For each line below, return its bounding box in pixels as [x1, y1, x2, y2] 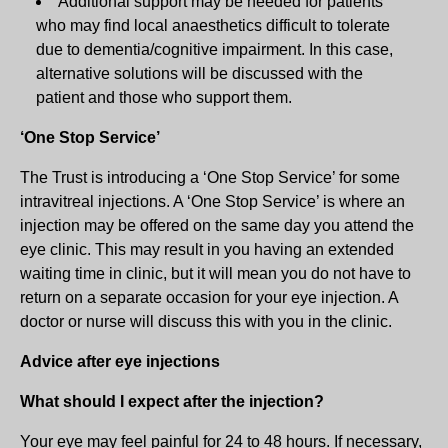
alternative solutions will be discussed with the [36, 64, 363, 82]
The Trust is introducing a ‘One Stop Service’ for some [20, 168, 400, 186]
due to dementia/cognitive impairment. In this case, [36, 40, 393, 58]
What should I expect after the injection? [20, 392, 324, 410]
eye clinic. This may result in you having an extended [20, 240, 394, 258]
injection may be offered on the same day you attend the [20, 216, 414, 234]
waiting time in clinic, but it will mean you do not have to [20, 264, 411, 282]
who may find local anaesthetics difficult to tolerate [36, 16, 390, 34]
